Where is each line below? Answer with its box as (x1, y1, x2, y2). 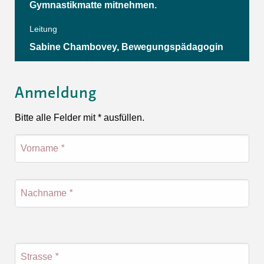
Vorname (21, 143, 61, 153)
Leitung (29, 24, 57, 34)
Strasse (21, 251, 55, 262)
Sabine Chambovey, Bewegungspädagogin (29, 41, 223, 52)
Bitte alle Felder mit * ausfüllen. (15, 112, 144, 123)
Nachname (21, 187, 69, 198)
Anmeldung (15, 85, 97, 101)
